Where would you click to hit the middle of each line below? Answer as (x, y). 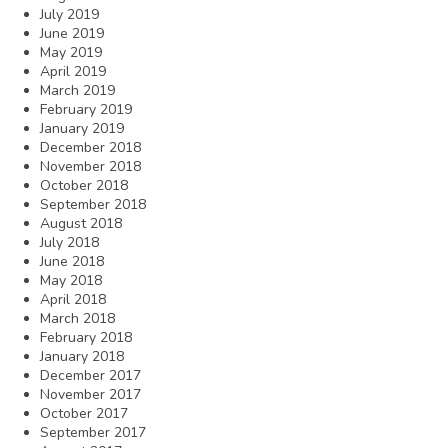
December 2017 (90, 375)
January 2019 (82, 128)
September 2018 (93, 204)
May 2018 (71, 280)
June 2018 (72, 261)
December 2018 (90, 147)
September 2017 (93, 432)
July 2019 (69, 14)
